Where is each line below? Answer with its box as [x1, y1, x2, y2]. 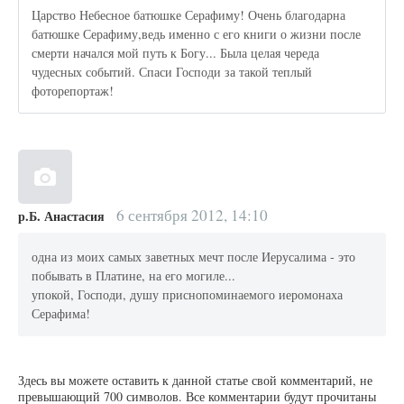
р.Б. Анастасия [18, 207, 105, 226]
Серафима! [32, 304, 91, 322]
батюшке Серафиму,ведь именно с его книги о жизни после [32, 24, 362, 42]
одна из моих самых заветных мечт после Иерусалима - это [32, 247, 356, 265]
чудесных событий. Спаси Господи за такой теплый [32, 62, 313, 80]
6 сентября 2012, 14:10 [112, 205, 268, 226]
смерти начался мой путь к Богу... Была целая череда [32, 43, 320, 61]
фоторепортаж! [32, 81, 115, 99]
